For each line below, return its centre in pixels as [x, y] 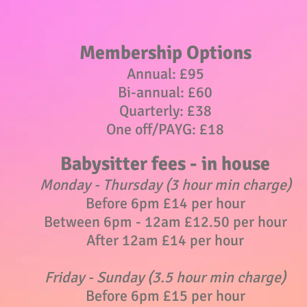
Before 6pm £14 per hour [165, 203]
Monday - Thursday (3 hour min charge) [165, 185]
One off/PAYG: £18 [165, 129]
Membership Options [165, 53]
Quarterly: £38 [165, 111]
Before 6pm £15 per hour [165, 296]
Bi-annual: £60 [165, 92]
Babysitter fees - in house [165, 164]
